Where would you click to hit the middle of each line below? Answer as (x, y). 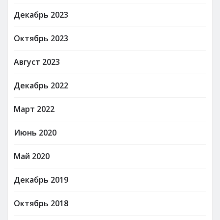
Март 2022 (34, 109)
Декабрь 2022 (41, 85)
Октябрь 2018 (41, 203)
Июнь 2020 (35, 132)
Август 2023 (37, 62)
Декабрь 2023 (41, 14)
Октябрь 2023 (41, 38)
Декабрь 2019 (41, 179)
